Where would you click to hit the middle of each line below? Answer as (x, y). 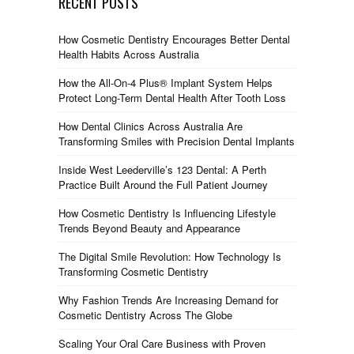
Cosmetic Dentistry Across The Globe (145, 315)
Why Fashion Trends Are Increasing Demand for (168, 300)
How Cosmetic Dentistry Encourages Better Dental (174, 39)
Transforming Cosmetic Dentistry (134, 271)
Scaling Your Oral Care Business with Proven (162, 343)
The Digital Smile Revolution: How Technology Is (170, 256)
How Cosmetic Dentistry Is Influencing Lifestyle (167, 213)
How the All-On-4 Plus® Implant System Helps (166, 83)
